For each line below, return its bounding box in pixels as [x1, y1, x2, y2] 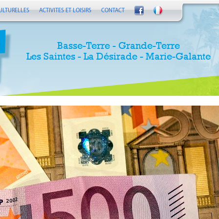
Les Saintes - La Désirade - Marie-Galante [26, 51, 211, 62]
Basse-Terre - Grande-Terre [57, 40, 180, 51]
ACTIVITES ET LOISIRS [39, 8, 91, 14]
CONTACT [101, 8, 125, 14]
